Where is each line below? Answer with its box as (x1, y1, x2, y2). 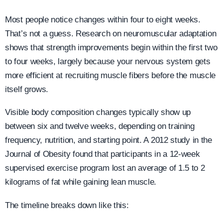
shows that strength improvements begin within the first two (5, 42, 218, 52)
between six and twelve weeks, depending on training (5, 121, 195, 131)
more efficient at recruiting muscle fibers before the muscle (5, 70, 216, 80)
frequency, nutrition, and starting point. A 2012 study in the (5, 135, 212, 145)
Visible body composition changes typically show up (5, 108, 191, 117)
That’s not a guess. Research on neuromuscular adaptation (5, 28, 217, 38)
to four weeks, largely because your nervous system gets (5, 56, 211, 66)
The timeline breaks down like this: (5, 201, 129, 211)
